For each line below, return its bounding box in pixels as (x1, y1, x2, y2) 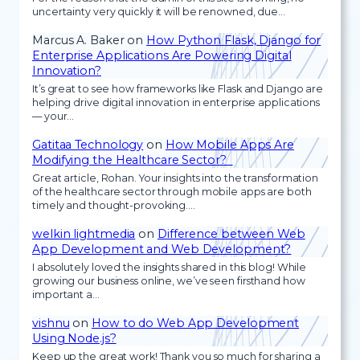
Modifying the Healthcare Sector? (32, 152, 233, 167)
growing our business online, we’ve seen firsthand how (32, 275, 305, 288)
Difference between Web (157, 226, 305, 241)
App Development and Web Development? (32, 241, 292, 256)
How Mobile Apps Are (165, 137, 294, 152)
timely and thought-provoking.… (32, 199, 195, 212)
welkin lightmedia (32, 226, 136, 241)
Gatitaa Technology (32, 137, 144, 152)
